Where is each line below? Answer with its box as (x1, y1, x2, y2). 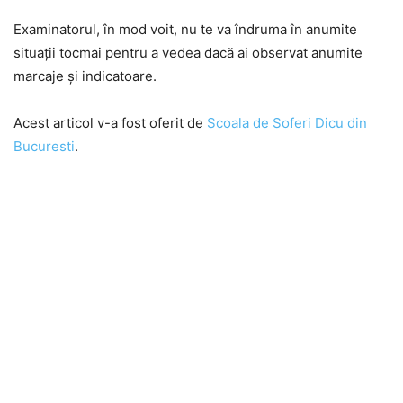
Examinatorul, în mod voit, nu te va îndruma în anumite (13, 21, 357, 39)
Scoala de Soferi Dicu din (207, 114, 367, 132)
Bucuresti (13, 138, 75, 156)
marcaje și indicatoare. (13, 67, 157, 85)
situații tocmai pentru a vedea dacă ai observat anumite (13, 44, 363, 62)
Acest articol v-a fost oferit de (13, 114, 207, 132)
